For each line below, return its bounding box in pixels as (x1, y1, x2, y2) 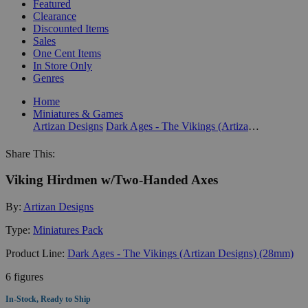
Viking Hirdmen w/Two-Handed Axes (5, 173, 218, 188)
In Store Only (33, 59, 92, 71)
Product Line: (5, 247, 67, 259)
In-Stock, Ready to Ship (5, 294, 91, 304)
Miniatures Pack (33, 223, 103, 236)
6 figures (5, 270, 43, 283)
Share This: (5, 147, 55, 159)
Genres (33, 71, 64, 84)
